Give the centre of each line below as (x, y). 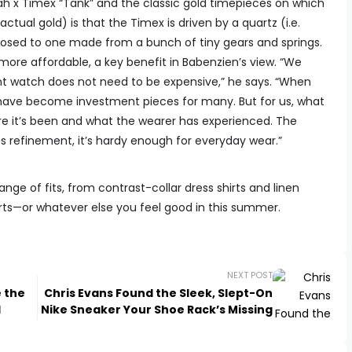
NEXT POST (249, 275)
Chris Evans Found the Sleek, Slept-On (158, 293)
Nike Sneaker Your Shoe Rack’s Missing (156, 310)
